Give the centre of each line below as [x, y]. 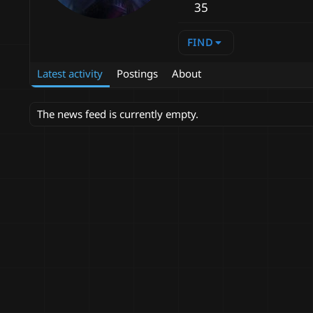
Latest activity [70, 74]
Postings [137, 74]
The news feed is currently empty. [118, 114]
